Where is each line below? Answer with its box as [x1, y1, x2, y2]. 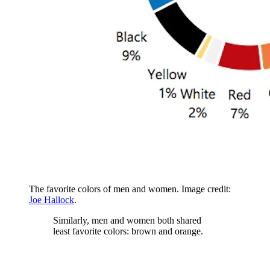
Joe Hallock [29, 195, 74, 206]
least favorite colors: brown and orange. [53, 226, 206, 237]
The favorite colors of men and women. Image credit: [29, 184, 231, 195]
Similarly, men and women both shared [53, 215, 201, 226]
